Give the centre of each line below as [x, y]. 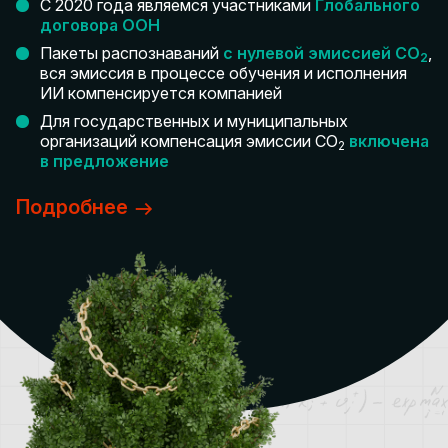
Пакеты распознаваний [131, 53]
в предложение [104, 161]
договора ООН [100, 25]
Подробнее [72, 207]
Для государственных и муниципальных [194, 121]
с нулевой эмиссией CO [321, 53]
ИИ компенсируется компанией [161, 93]
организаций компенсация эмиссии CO [189, 141]
